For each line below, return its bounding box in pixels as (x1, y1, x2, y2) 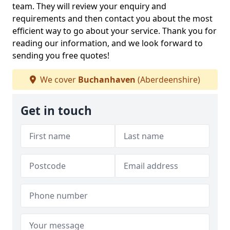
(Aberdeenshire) (136, 74, 200, 85)
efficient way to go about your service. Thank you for (12, 25, 217, 36)
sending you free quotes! (12, 50, 109, 61)
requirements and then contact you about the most (12, 13, 213, 24)
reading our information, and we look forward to (12, 37, 203, 49)
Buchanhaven (78, 74, 136, 85)
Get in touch (21, 103, 92, 119)
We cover (38, 74, 78, 85)
